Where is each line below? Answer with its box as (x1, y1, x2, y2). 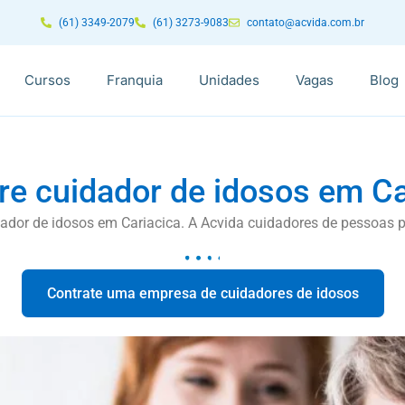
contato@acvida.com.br (247, 16, 364, 29)
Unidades (199, 71, 259, 89)
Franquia (107, 71, 163, 89)
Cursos (24, 71, 71, 89)
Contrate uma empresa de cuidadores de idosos (46, 285, 359, 303)
